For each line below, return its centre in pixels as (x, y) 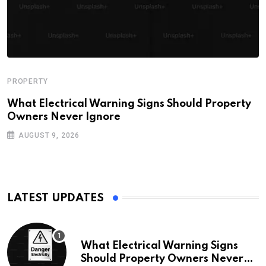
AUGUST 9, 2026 (49, 135)
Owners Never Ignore (64, 117)
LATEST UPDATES (56, 198)
